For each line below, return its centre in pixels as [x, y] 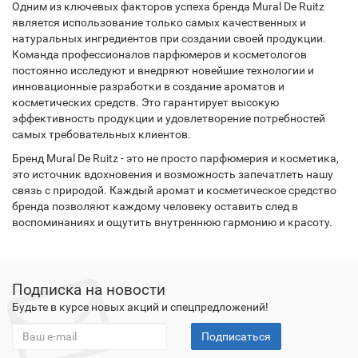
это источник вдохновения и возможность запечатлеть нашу [173, 174]
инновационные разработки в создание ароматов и [148, 86]
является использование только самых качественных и [159, 22]
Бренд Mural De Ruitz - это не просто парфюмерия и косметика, [175, 158]
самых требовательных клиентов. [101, 134]
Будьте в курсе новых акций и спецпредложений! [140, 307]
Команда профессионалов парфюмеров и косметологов [159, 54]
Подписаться [236, 336]
